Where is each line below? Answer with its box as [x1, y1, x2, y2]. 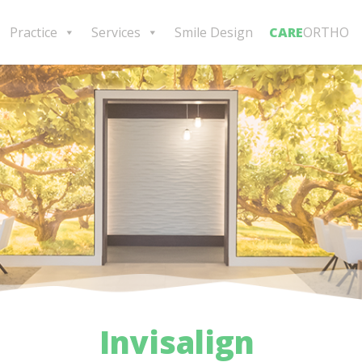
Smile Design [175, 23, 253, 41]
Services [91, 23, 141, 41]
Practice [10, 23, 57, 41]
